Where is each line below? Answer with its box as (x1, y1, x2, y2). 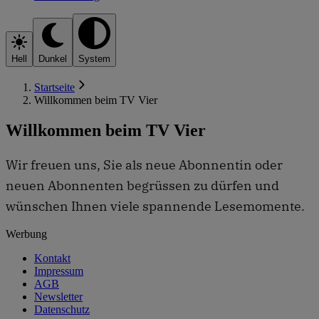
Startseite (34, 81, 75, 94)
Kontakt (34, 251, 70, 264)
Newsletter (34, 290, 83, 303)
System (78, 53, 110, 65)
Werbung (6, 227, 47, 240)
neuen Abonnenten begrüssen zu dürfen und (6, 177, 279, 194)
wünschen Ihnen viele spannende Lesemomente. (6, 197, 305, 214)
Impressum (34, 264, 83, 277)
